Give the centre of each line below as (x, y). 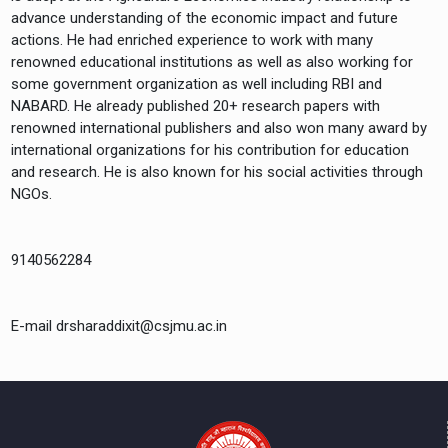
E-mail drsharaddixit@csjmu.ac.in (119, 325)
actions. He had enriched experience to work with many (192, 39)
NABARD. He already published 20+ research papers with (196, 105)
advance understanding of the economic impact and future (205, 17)
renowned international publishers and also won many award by (219, 127)
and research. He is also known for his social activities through (217, 171)
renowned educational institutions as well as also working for (212, 61)
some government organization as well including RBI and (197, 83)
